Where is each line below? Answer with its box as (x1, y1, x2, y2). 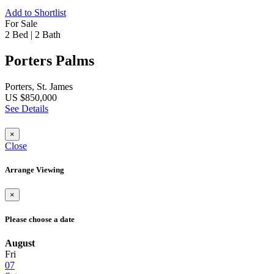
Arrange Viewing (5, 165, 64, 174)
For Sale (5, 18, 37, 29)
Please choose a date (5, 215, 75, 224)
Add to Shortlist (5, 7, 66, 18)
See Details (5, 103, 48, 114)
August (5, 238, 35, 249)
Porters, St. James (5, 81, 73, 92)
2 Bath (35, 29, 61, 40)
